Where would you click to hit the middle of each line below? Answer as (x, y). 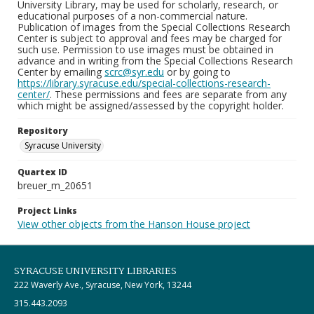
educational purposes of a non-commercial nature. (132, 16)
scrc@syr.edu (134, 72)
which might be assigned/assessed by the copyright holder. (151, 105)
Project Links (47, 211)
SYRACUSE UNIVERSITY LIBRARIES (95, 271)
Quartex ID (42, 172)
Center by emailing (61, 72)
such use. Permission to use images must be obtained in (145, 49)
